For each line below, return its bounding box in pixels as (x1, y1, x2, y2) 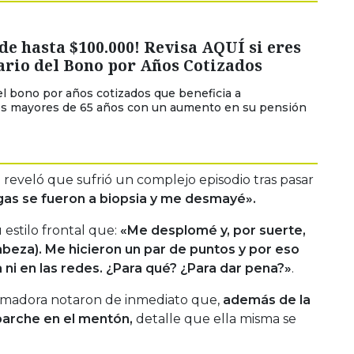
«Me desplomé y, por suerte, (117, 222, 306, 238)
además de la (223, 292, 311, 307)
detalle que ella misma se (133, 311, 296, 326)
